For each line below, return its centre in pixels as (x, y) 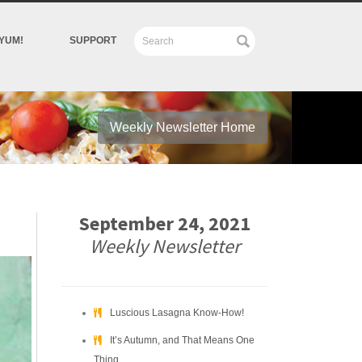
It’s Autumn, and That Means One (182, 340)
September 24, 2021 (164, 223)
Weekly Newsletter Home (183, 127)
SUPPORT (93, 40)
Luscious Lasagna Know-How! (177, 313)
